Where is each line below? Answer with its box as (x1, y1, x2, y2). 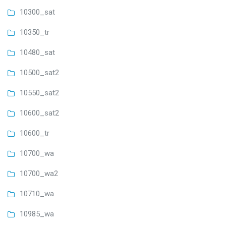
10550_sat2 (20, 88, 59, 98)
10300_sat (20, 8, 55, 17)
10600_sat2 (20, 108, 59, 118)
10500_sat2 (20, 68, 59, 78)
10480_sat (20, 48, 55, 58)
